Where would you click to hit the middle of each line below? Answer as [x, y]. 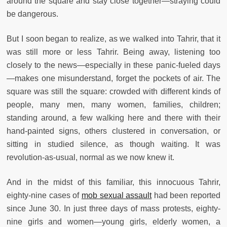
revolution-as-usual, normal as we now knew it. [90, 158]
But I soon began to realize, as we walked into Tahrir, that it [113, 39]
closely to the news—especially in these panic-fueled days [113, 65]
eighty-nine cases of [44, 196]
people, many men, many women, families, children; [113, 105]
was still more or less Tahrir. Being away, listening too [113, 52]
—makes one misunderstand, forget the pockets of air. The [113, 79]
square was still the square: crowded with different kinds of [113, 92]
